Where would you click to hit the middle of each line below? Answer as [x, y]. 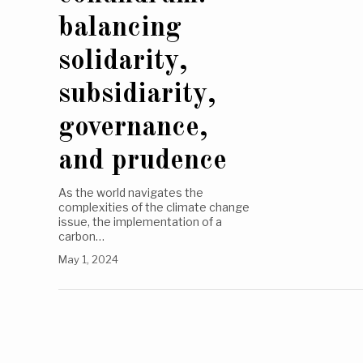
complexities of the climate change [154, 207]
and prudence [143, 161]
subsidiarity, [137, 95]
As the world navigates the [131, 193]
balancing [120, 28]
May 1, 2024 [88, 260]
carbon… [81, 237]
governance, [133, 128]
